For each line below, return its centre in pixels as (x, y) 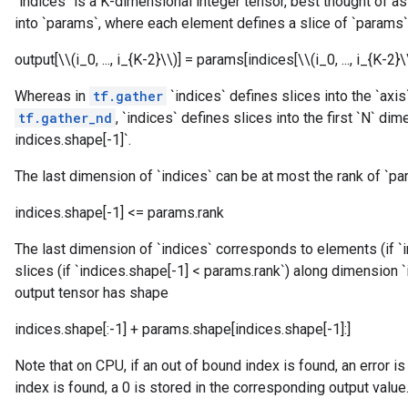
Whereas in (52, 96)
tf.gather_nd (65, 118)
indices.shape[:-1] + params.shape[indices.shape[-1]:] (183, 329)
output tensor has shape (92, 293)
